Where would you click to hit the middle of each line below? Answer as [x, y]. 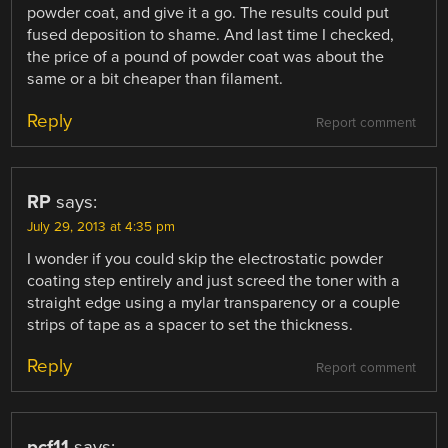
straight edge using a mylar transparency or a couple [214, 302]
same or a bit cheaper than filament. [155, 79]
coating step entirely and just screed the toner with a [214, 280]
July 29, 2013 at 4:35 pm [101, 226]
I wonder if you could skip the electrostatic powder [205, 258]
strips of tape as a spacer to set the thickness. [190, 324]
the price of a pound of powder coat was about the [206, 57]
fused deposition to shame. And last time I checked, [211, 35]
